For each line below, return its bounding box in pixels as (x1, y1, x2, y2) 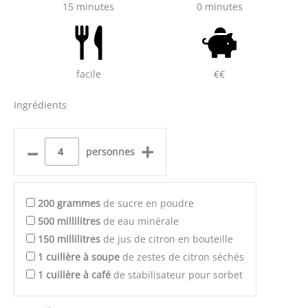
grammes (57, 196, 100, 210)
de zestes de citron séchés (120, 250, 244, 263)
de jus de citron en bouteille (100, 232, 233, 245)
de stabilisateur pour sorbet (111, 267, 243, 281)
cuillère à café (46, 267, 111, 281)
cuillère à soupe (46, 250, 120, 263)
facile (76, 67, 101, 81)
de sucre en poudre (100, 196, 194, 210)
